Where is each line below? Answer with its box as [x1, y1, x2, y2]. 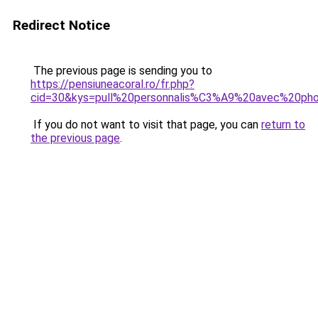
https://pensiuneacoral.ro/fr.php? [31, 77, 194, 91]
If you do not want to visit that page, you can [31, 118, 261, 131]
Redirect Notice [13, 17, 110, 33]
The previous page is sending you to [31, 64, 212, 77]
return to [261, 118, 305, 131]
